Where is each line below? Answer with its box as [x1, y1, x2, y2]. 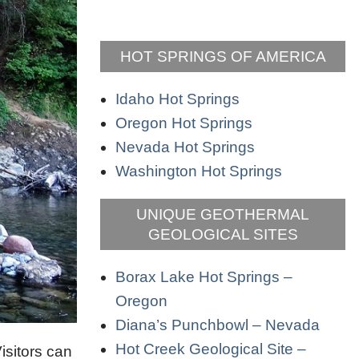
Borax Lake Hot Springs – [115, 268, 292, 285]
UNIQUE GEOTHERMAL [136, 205, 309, 223]
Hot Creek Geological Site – [115, 340, 306, 357]
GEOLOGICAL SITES [147, 225, 298, 243]
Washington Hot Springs [115, 162, 282, 179]
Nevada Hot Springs [115, 138, 255, 155]
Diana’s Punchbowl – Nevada [115, 316, 320, 333]
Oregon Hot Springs [115, 114, 252, 131]
